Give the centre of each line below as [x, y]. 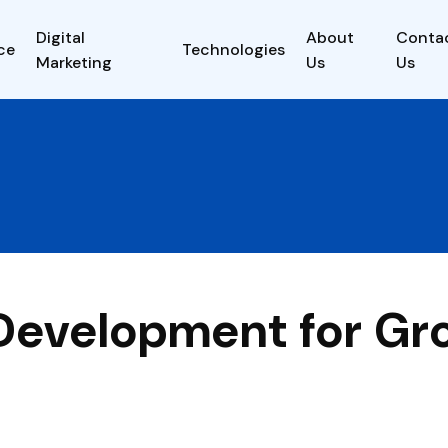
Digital [60, 37]
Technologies [233, 49]
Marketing [73, 62]
